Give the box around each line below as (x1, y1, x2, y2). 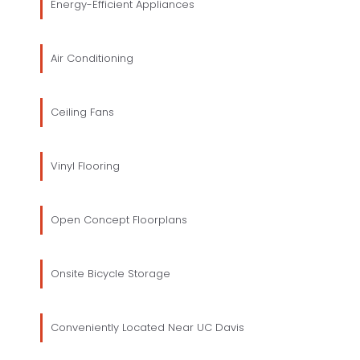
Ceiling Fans (51, 104, 114, 120)
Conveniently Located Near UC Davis (51, 319, 244, 335)
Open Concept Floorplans (51, 211, 187, 227)
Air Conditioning (51, 50, 133, 66)
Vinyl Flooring (51, 157, 120, 174)
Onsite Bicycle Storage (51, 265, 170, 281)
